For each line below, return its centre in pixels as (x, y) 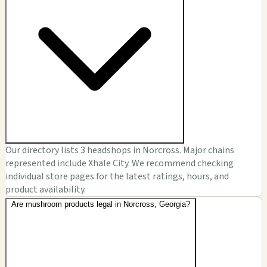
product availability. (46, 190)
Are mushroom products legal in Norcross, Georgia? (101, 204)
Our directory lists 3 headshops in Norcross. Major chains (120, 150)
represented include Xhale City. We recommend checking (119, 164)
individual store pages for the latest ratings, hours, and (117, 177)
